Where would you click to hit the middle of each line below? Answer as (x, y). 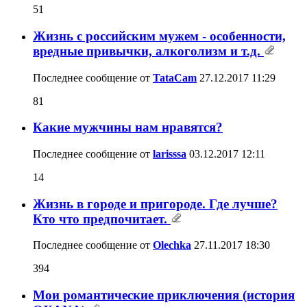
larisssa (170, 154)
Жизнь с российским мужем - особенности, (159, 36)
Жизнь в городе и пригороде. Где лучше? (155, 204)
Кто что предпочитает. (102, 219)
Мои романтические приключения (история (164, 295)
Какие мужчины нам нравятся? (128, 127)
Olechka (172, 245)
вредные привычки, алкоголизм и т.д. (148, 51)
